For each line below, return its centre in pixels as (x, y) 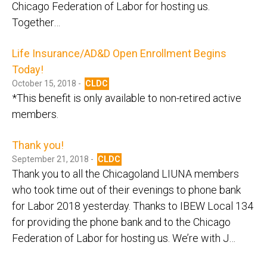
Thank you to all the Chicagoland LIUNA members (125, 173)
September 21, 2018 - (54, 159)
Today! (28, 69)
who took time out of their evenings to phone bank (126, 190)
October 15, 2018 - (47, 83)
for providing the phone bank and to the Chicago (121, 222)
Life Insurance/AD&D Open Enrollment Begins (119, 53)
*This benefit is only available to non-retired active (127, 98)
